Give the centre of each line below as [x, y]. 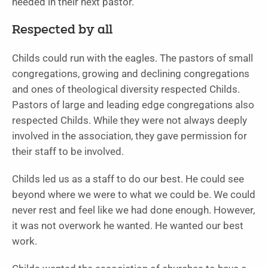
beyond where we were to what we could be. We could [134, 195]
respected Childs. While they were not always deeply [130, 121]
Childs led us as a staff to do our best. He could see [128, 179]
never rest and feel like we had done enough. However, [133, 211]
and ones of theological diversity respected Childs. [126, 90]
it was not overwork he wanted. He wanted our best [128, 226]
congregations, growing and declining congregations [131, 74]
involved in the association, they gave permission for [130, 136]
